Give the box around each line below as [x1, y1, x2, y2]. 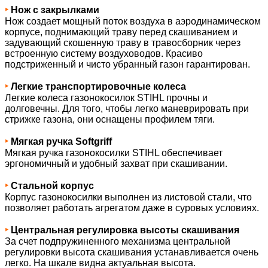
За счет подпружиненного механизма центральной [5, 236, 230, 246]
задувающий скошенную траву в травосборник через [5, 37, 240, 48]
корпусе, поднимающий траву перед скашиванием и [5, 26, 237, 37]
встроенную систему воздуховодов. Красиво [5, 48, 203, 59]
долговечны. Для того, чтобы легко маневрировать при [5, 103, 249, 114]
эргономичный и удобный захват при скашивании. [5, 158, 227, 169]
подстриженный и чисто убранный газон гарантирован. [5, 59, 250, 69]
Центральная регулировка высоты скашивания [11, 224, 239, 235]
